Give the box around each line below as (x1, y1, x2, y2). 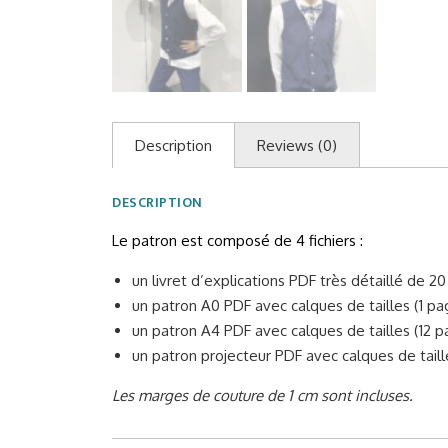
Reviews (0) (257, 136, 337, 156)
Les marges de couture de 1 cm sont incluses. (112, 386, 413, 406)
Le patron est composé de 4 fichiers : (112, 231, 363, 251)
